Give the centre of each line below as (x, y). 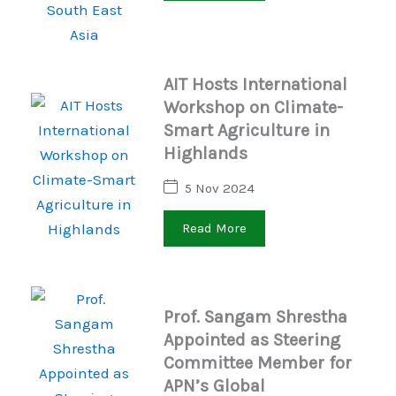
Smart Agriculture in (247, 130)
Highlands (206, 153)
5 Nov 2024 (220, 188)
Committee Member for (258, 362)
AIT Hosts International (255, 84)
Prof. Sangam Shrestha (255, 316)
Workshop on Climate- (253, 107)
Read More (214, 228)
